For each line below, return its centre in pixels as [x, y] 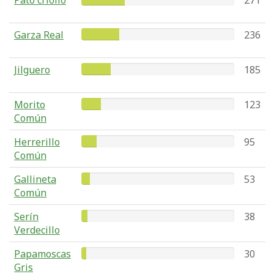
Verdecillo [37, 230]
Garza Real [39, 35]
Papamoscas [43, 254]
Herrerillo [37, 142]
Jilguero [32, 70]
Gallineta [35, 179]
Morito [30, 105]
